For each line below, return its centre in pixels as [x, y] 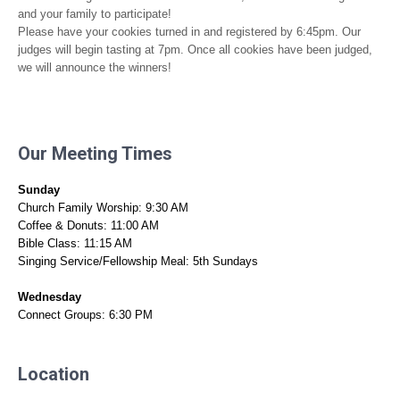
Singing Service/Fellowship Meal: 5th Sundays [138, 261]
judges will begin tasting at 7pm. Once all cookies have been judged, [195, 49]
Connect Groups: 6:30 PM [85, 314]
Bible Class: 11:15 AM [75, 243]
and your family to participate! [95, 13]
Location [54, 374]
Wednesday [50, 296]
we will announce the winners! [95, 67]
